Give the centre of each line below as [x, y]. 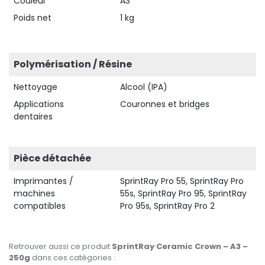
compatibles [40, 206]
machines [34, 193]
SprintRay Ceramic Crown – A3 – [180, 246]
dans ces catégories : [73, 257]
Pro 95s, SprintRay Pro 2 [167, 206]
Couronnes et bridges [165, 104]
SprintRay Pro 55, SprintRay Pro [182, 181]
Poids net [33, 17]
